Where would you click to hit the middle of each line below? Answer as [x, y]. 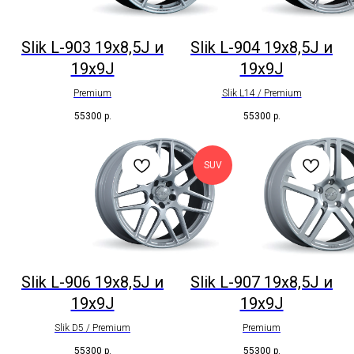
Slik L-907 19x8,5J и [262, 282]
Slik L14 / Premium [262, 94]
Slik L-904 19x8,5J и [262, 48]
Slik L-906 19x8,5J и [92, 282]
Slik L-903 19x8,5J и [92, 48]
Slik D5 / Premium [92, 328]
